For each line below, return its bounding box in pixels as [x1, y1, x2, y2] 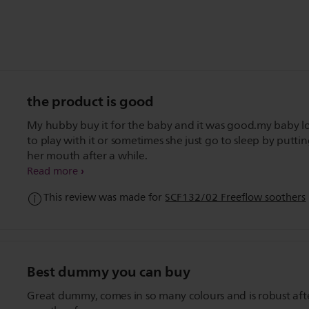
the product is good [27, 89, 154, 114]
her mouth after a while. [27, 147, 148, 166]
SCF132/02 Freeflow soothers [165, 189, 306, 207]
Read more [27, 163, 79, 181]
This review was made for [43, 189, 166, 207]
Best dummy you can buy [27, 259, 190, 285]
